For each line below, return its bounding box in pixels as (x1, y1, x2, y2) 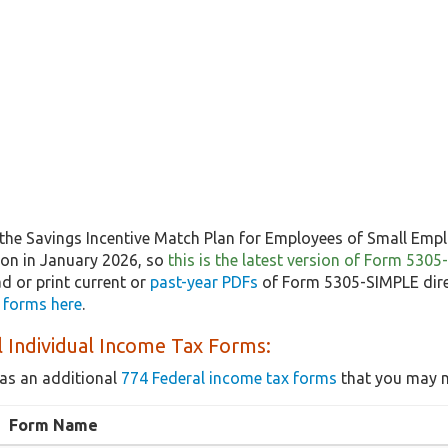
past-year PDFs (150, 273, 258, 292)
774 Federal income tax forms (121, 369, 337, 388)
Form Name (9, 416, 98, 435)
